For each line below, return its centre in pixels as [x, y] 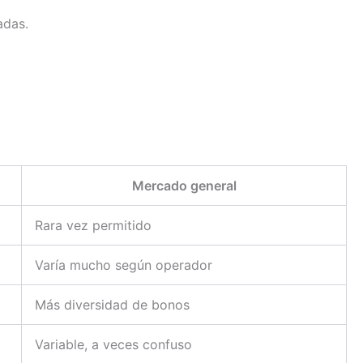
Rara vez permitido [93, 225]
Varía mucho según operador [124, 265]
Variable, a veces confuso [113, 344]
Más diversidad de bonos [112, 304]
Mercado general [184, 185]
